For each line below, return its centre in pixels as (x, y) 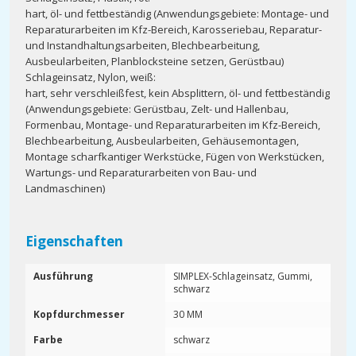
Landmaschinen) (65, 188)
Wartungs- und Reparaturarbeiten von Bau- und (141, 172)
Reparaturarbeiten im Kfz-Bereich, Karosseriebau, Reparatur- (174, 29)
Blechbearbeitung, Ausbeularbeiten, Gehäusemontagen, (162, 141)
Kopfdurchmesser (79, 314)
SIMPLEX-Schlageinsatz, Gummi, (243, 276)
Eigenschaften (74, 241)
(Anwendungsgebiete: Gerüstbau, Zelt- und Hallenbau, (157, 109)
